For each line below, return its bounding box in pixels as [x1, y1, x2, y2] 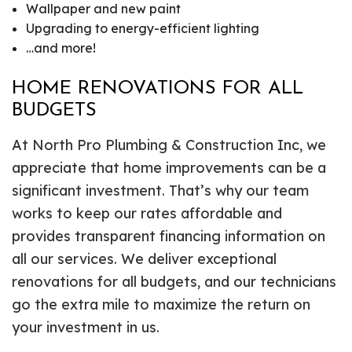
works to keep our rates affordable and [12, 203, 282, 222]
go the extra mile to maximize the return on [12, 295, 310, 313]
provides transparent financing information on [12, 226, 325, 245]
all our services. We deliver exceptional [12, 249, 277, 268]
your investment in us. [12, 317, 159, 336]
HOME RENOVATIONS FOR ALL [12, 79, 303, 98]
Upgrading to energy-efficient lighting [25, 20, 259, 36]
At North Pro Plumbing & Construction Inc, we [12, 135, 326, 154]
